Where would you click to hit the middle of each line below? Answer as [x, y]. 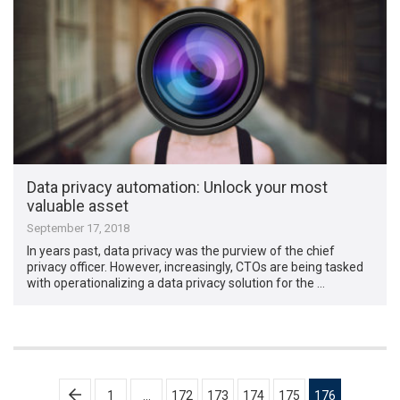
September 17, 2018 [79, 229]
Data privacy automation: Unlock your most [178, 187]
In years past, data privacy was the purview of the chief [181, 251]
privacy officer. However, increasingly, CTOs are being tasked [196, 267]
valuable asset [78, 206]
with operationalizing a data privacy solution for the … [176, 283]
